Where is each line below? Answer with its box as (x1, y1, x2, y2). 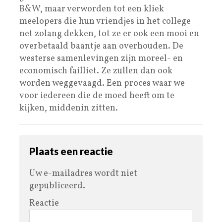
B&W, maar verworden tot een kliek (19, 2, 164, 15)
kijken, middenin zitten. (19, 102, 118, 114)
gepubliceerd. (29, 179, 85, 192)
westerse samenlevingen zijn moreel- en (19, 52, 183, 65)
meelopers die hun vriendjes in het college (19, 15, 191, 28)
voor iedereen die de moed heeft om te (19, 89, 174, 102)
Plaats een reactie (29, 145, 113, 157)
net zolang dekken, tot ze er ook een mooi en (19, 27, 199, 40)
